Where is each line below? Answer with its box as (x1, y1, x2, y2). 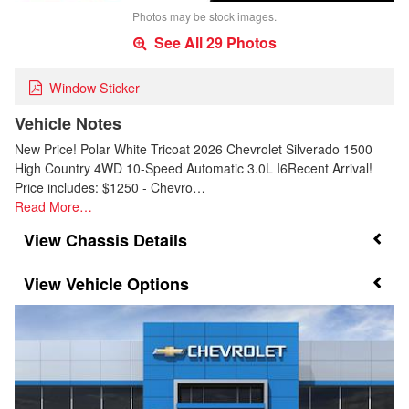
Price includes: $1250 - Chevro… (15, 178, 205, 197)
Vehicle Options (66, 271, 189, 296)
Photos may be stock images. (132, 7, 277, 24)
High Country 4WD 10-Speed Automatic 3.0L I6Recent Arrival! (15, 159, 372, 178)
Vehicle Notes (15, 111, 121, 136)
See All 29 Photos (150, 31, 277, 53)
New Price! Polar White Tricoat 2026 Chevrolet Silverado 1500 (15, 140, 372, 159)
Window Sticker (49, 77, 140, 97)
